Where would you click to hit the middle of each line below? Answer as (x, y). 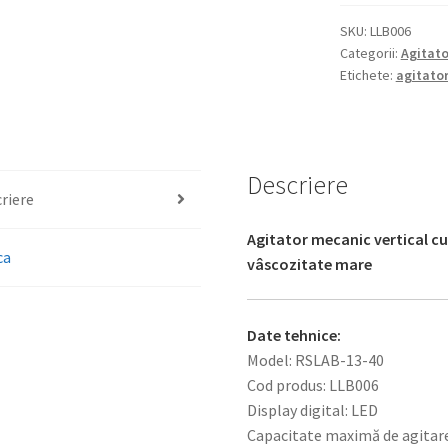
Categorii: (370, 53)
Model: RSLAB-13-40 (316, 360)
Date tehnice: (294, 335)
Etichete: (367, 75)
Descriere (298, 184)
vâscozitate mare (310, 263)
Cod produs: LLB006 (313, 385)
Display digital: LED (313, 410)
